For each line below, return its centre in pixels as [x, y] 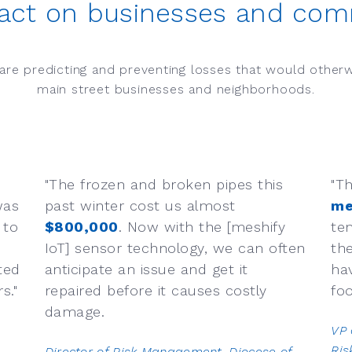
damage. [75, 312]
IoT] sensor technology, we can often [175, 248]
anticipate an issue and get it [146, 269]
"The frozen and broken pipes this [164, 185]
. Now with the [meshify [202, 227]
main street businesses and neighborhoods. [176, 90]
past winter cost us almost [140, 206]
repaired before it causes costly [156, 291]
